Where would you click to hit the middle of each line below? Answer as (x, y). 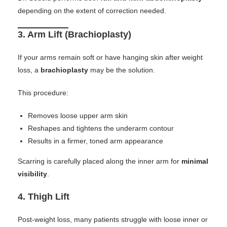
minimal (195, 161)
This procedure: (43, 93)
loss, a (29, 70)
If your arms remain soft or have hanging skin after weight (110, 57)
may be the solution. (122, 70)
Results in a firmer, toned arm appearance (96, 141)
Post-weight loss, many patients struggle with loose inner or (113, 219)
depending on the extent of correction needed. (92, 11)
